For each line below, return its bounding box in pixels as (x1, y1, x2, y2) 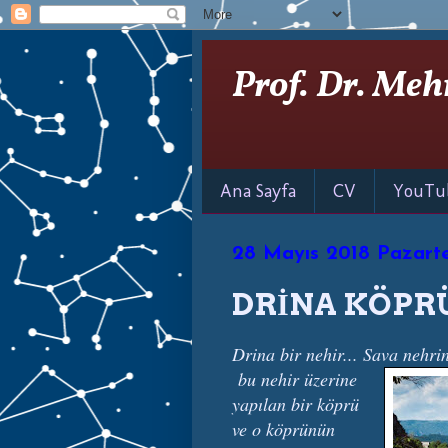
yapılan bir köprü (232, 391, 359, 416)
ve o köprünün (232, 416, 335, 441)
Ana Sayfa (220, 179, 296, 202)
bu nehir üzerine (232, 366, 357, 391)
